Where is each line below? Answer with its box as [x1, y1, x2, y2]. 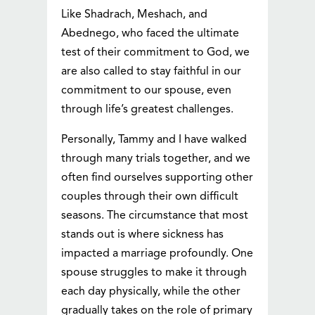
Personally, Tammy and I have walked [61, 134, 247, 146]
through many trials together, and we [61, 153, 251, 165]
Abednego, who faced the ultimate [61, 28, 240, 40]
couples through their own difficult [61, 191, 239, 203]
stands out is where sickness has [61, 229, 224, 241]
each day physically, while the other [61, 286, 241, 298]
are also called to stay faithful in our [61, 66, 242, 78]
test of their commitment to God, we [61, 47, 250, 59]
